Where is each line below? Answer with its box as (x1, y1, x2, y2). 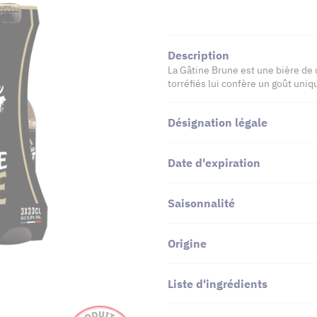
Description (168, 47, 229, 62)
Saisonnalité (168, 195, 235, 210)
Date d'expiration (168, 155, 260, 170)
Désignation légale (168, 115, 267, 129)
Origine (168, 236, 207, 250)
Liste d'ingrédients (168, 276, 267, 291)
